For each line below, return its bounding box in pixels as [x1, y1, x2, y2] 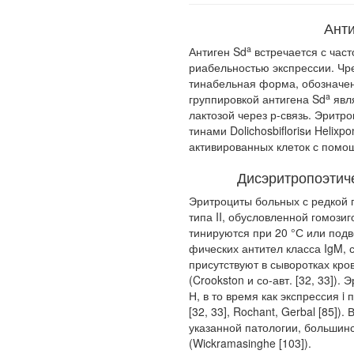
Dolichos [230, 122, 273, 138]
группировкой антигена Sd [189, 91, 326, 107]
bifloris [273, 122, 305, 138]
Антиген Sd [189, 43, 247, 59]
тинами [189, 122, 230, 138]
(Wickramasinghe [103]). [189, 335, 311, 351]
